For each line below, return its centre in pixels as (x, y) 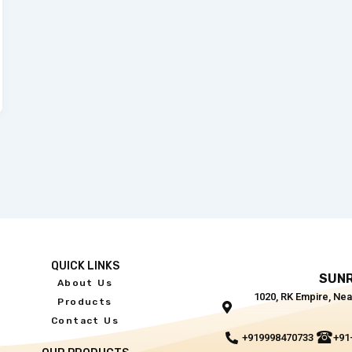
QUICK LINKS (85, 266)
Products (85, 302)
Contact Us (85, 321)
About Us (85, 283)
